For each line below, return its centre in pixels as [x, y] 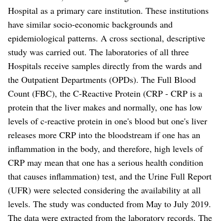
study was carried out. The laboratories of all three [98, 52]
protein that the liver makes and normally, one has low [105, 107]
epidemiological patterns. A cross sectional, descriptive [107, 38]
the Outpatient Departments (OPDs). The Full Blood [102, 79]
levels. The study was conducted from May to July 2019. [110, 203]
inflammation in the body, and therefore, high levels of [105, 148]
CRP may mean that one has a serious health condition [106, 162]
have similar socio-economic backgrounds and [90, 24]
